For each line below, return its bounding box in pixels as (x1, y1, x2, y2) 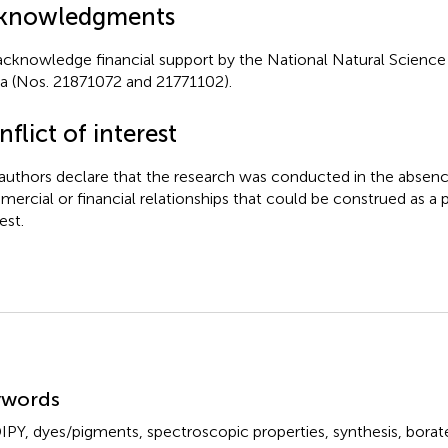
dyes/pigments (32, 421, 139, 441)
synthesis (332, 421, 398, 441)
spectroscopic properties (146, 421, 325, 441)
